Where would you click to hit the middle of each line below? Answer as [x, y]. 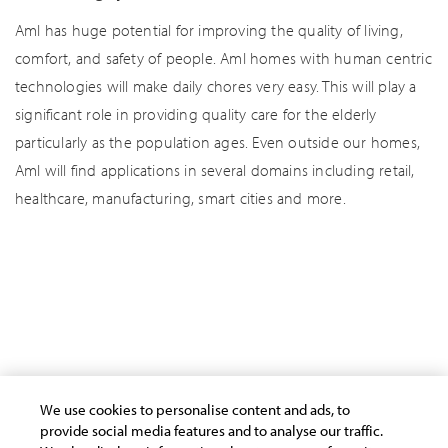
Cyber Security [249, 326]
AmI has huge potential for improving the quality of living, [209, 30]
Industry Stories [214, 354]
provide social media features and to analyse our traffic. [212, 430]
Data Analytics [355, 326]
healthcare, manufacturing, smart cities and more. [180, 198]
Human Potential [97, 354]
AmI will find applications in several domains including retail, [215, 170]
